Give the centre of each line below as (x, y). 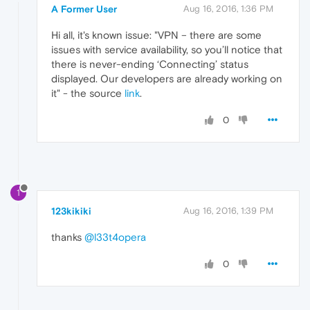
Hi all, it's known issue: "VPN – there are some (156, 35)
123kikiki (71, 211)
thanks (68, 237)
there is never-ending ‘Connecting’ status (150, 64)
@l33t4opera (115, 237)
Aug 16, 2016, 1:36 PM (228, 9)
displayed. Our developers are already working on (167, 79)
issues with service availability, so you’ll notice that (167, 50)
